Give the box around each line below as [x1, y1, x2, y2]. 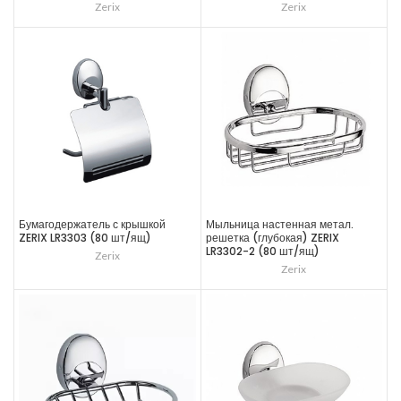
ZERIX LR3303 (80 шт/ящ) [19, 230, 151, 245]
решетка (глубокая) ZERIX [205, 230, 339, 245]
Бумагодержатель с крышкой [19, 217, 166, 232]
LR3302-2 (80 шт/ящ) [205, 243, 320, 259]
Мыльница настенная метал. [205, 217, 354, 232]
